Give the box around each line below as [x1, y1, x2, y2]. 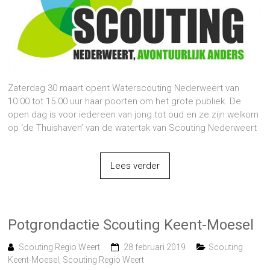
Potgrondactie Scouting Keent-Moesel [8, 216, 254, 233]
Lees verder [110, 160, 160, 171]
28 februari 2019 [124, 242, 186, 252]
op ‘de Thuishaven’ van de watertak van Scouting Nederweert [8, 122, 257, 133]
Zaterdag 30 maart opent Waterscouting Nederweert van [8, 82, 240, 93]
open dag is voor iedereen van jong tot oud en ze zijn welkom [8, 108, 259, 120]
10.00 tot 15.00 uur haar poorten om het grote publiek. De [8, 95, 242, 107]
